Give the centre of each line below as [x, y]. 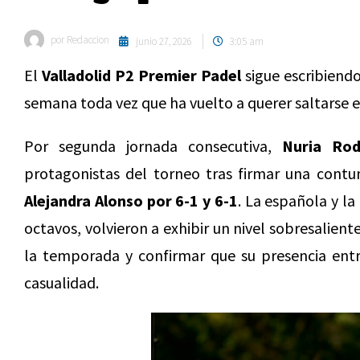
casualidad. [61, 282]
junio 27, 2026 [164, 41]
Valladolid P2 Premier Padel [141, 75]
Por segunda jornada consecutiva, [153, 146]
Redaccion [87, 40]
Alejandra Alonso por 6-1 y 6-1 [131, 200]
